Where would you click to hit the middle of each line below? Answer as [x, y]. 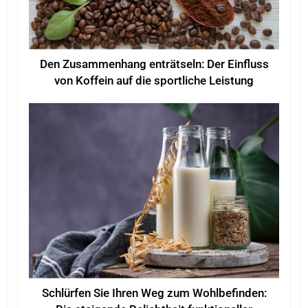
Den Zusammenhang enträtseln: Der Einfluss [154, 64]
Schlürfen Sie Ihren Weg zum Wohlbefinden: [154, 293]
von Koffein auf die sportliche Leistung [154, 80]
